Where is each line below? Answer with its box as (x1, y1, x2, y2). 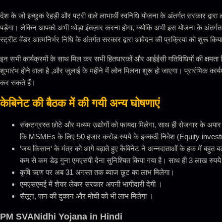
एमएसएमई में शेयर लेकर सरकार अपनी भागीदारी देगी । (20, 179, 163, 188)
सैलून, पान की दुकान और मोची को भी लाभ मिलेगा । (20, 191, 154, 200)
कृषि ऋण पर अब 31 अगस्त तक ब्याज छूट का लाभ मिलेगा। (20, 167, 174, 176)
